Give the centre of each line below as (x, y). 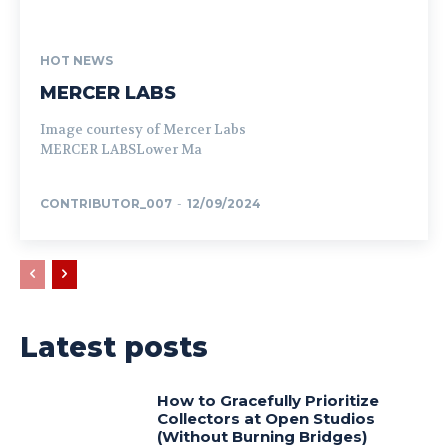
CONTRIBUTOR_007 (106, 204)
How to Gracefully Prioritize (268, 401)
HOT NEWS (76, 61)
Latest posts (114, 347)
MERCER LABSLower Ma (121, 150)
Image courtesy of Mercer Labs (143, 130)
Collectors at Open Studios (266, 419)
